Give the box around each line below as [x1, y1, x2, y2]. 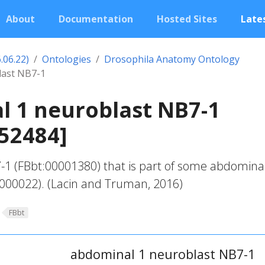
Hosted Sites [157, 12, 217, 25]
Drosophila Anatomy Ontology [104, 53, 240, 66]
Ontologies [42, 53, 91, 66]
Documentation [59, 12, 133, 25]
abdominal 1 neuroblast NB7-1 [70, 245, 255, 263]
